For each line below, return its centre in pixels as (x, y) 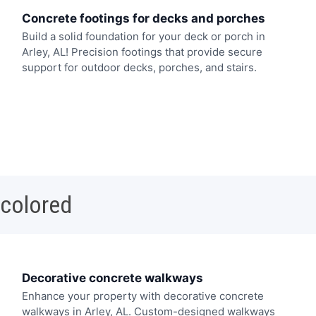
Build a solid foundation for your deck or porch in (143, 36)
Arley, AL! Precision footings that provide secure (142, 51)
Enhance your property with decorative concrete (142, 296)
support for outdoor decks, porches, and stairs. (139, 67)
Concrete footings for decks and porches (143, 18)
